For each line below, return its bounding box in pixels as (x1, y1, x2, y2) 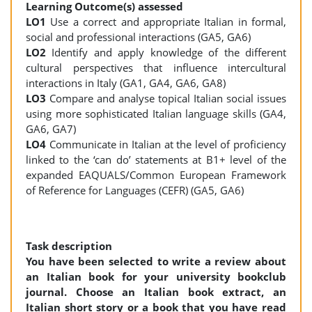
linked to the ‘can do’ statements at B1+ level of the (26, 153, 286, 166)
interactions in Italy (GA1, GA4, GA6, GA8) (26, 76, 226, 90)
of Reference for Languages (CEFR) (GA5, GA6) (26, 183, 247, 197)
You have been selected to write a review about (26, 254, 286, 268)
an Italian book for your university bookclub (26, 270, 286, 283)
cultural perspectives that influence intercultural (26, 61, 286, 75)
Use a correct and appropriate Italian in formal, (46, 15, 286, 29)
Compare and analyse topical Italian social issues (49, 91, 286, 105)
